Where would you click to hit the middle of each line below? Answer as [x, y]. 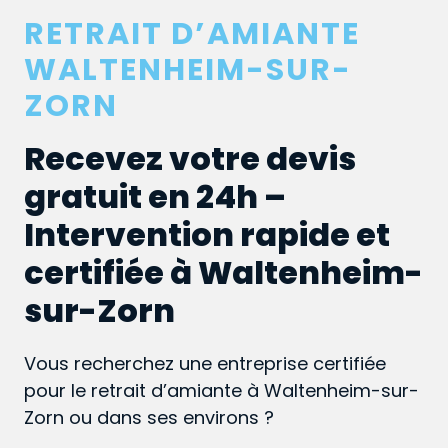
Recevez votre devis [190, 159]
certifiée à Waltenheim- [223, 273]
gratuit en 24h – [155, 197]
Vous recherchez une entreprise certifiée [205, 364]
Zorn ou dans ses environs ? [149, 418]
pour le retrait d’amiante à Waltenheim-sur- [221, 391]
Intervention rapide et [207, 235]
